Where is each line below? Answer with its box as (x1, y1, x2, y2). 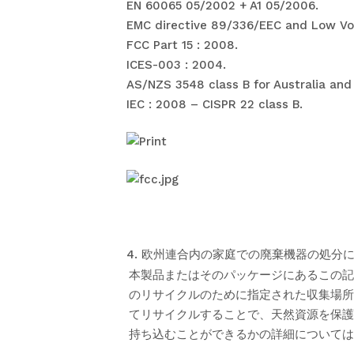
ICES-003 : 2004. (126, 57, 226, 72)
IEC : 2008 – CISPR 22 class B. (126, 96, 303, 111)
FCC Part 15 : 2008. (126, 37, 238, 52)
